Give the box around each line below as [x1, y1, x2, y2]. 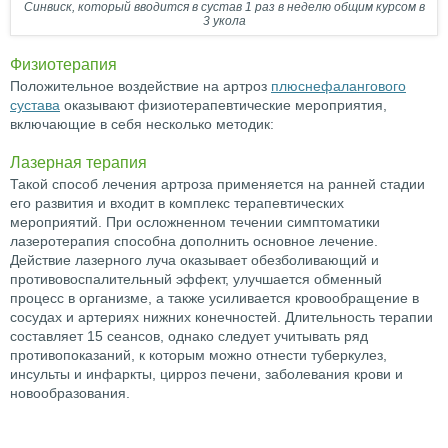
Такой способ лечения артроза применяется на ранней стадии [10, 176, 425, 193]
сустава [10, 97, 60, 114]
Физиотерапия [10, 52, 117, 76]
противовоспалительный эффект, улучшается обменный [10, 271, 382, 288]
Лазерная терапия [10, 150, 147, 174]
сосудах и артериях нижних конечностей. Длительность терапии [10, 309, 433, 326]
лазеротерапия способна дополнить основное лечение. [10, 233, 378, 250]
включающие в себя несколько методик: [10, 116, 274, 133]
